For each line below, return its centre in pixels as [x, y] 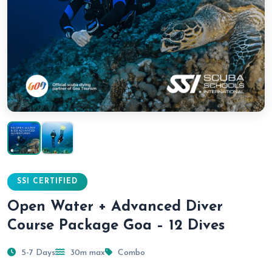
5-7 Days [37, 253]
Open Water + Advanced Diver [115, 207]
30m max [87, 253]
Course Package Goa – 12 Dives [116, 226]
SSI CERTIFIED [47, 182]
